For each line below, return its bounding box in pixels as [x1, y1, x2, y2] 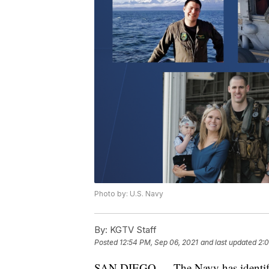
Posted [94, 238, 119, 247]
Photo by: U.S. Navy [94, 189, 163, 199]
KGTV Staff [107, 224, 157, 236]
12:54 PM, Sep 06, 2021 [119, 238, 198, 247]
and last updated [201, 238, 256, 247]
